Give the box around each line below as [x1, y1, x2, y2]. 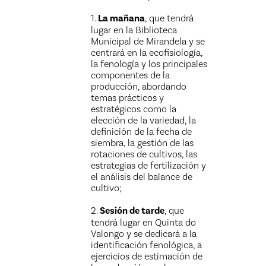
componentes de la [91, 69, 170, 81]
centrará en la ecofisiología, [91, 47, 203, 58]
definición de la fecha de [91, 126, 192, 137]
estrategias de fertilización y [91, 160, 207, 171]
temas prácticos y [91, 92, 164, 103]
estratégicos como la [91, 103, 177, 115]
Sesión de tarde [100, 205, 165, 217]
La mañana [98, 12, 145, 24]
